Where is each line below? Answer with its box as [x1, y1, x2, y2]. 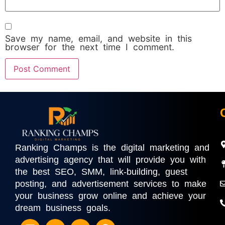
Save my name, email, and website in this [5, 33, 192, 44]
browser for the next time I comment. [5, 41, 174, 52]
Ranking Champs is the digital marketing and [15, 142, 209, 153]
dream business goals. [15, 202, 110, 213]
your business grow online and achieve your [15, 190, 206, 201]
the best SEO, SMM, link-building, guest [15, 166, 187, 177]
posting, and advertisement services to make [15, 178, 206, 189]
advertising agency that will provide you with [15, 154, 206, 165]
